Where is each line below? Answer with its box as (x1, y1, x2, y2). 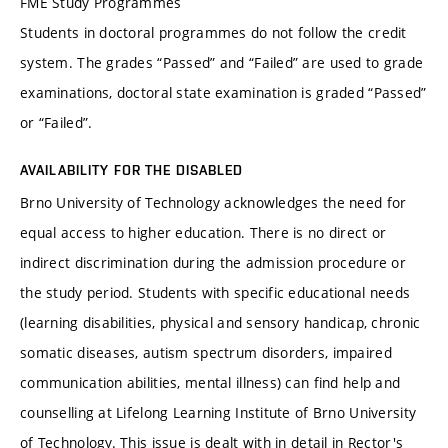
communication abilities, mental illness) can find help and (20, 373, 401, 393)
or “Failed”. (20, 113, 93, 133)
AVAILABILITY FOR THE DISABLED (20, 162, 244, 179)
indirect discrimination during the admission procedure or (20, 253, 406, 273)
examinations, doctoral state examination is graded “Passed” (20, 83, 427, 103)
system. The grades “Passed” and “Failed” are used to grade (20, 53, 424, 73)
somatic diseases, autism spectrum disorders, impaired (20, 343, 392, 363)
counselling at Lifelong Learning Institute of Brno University (20, 403, 417, 423)
